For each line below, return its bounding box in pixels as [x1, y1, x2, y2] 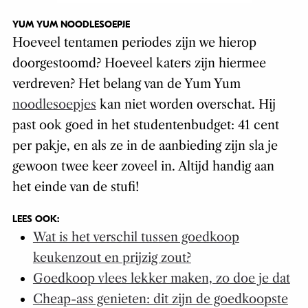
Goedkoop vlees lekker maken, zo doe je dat [32, 271, 290, 287]
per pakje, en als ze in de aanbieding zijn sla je [12, 138, 278, 154]
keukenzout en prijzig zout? [32, 250, 191, 266]
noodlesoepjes [12, 97, 96, 113]
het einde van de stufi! [12, 179, 139, 195]
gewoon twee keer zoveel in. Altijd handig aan [12, 159, 274, 175]
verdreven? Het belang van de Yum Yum [12, 76, 241, 92]
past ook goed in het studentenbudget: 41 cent [12, 118, 279, 133]
